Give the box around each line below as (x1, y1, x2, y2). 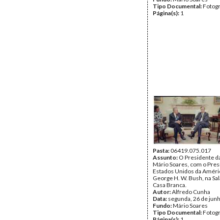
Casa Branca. (153, 181, 187, 189)
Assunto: (153, 154, 179, 161)
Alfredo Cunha (172, 188, 210, 195)
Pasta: (153, 147, 170, 154)
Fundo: (153, 202, 173, 209)
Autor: (153, 188, 172, 195)
